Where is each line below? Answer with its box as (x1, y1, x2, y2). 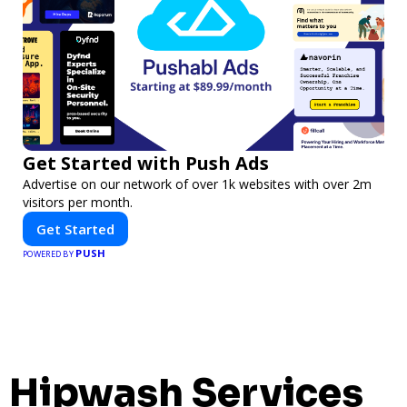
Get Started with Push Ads (23, 151, 269, 176)
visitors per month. (23, 194, 133, 212)
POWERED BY (23, 248, 76, 261)
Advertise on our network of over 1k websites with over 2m (23, 175, 372, 194)
